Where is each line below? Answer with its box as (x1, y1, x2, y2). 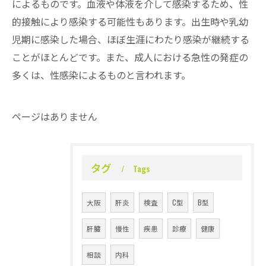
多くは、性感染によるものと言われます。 (12, 68, 191, 82)
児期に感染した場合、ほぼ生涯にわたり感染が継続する (12, 32, 249, 46)
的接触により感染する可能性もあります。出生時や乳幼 (12, 14, 248, 28)
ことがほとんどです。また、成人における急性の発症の (12, 50, 248, 64)
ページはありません (12, 109, 97, 123)
